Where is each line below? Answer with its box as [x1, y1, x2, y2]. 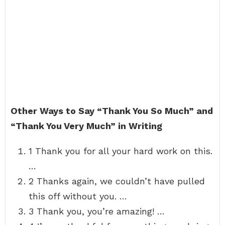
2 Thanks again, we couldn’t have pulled [29, 176, 205, 186]
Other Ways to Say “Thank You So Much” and [11, 105, 213, 116]
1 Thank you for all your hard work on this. [29, 146, 212, 156]
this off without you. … [29, 191, 127, 201]
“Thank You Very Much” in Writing [11, 121, 162, 131]
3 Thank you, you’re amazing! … [29, 206, 165, 216]
